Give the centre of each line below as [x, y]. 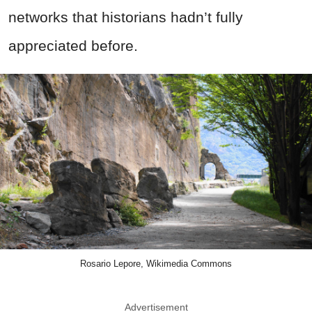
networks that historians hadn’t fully [126, 17]
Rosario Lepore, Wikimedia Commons [156, 264]
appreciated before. [73, 46]
